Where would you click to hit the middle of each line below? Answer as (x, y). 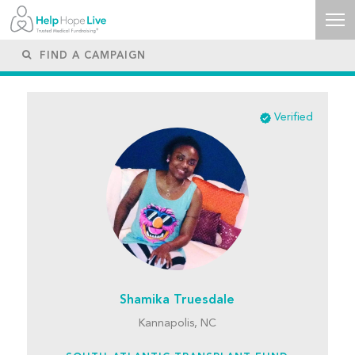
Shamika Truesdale (177, 300)
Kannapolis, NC (177, 323)
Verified (294, 117)
